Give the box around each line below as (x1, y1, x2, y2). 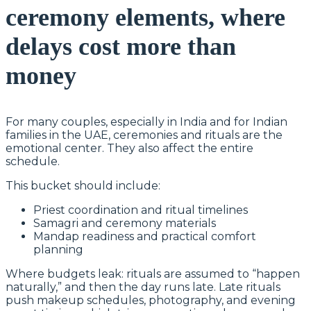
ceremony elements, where (6, 3, 285, 31)
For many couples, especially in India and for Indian (6, 115, 287, 128)
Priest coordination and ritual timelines (33, 203, 248, 217)
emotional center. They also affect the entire (6, 141, 253, 155)
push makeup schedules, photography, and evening (6, 293, 296, 307)
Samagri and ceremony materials (33, 216, 216, 230)
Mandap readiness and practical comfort (33, 229, 256, 243)
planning (33, 242, 83, 256)
